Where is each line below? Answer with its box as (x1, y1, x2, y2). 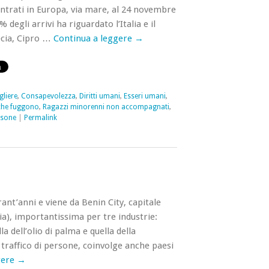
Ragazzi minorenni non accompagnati (42, 103, 169, 111)
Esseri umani (123, 92, 166, 100)
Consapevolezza (20, 92, 76, 100)
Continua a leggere (53, 33, 134, 44)
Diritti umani (79, 92, 120, 100)
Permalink (23, 113, 57, 122)
